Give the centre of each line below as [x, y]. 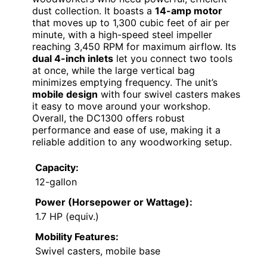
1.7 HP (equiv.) [67, 216]
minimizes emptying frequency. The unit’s [125, 82]
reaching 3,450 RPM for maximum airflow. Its [134, 46]
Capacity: [57, 167]
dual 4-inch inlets [73, 58]
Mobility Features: [77, 236]
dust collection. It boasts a [94, 10]
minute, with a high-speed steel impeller [122, 34]
